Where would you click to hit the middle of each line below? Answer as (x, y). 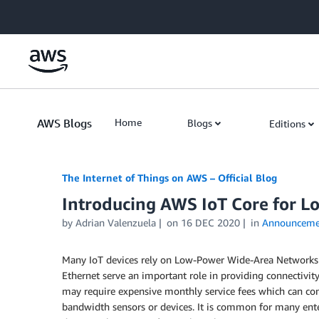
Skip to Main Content (54, 14)
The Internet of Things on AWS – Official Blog (169, 178)
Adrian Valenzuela (116, 223)
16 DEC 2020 (210, 223)
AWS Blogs (64, 123)
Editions (287, 124)
